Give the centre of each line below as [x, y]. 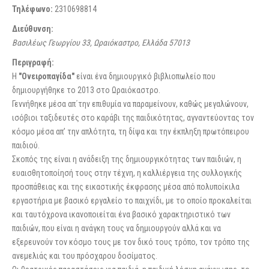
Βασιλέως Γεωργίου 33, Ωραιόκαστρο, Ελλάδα [89, 43]
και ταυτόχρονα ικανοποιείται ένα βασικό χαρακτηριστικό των [121, 214]
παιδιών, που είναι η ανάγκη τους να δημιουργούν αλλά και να [116, 228]
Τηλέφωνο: [32, 9]
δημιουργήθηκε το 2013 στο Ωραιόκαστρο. [86, 90]
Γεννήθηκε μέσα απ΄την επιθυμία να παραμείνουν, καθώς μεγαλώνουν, [130, 104]
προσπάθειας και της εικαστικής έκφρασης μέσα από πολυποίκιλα [126, 187]
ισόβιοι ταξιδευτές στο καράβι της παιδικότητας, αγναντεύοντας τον [133, 118]
